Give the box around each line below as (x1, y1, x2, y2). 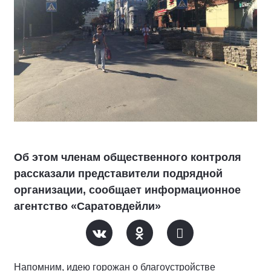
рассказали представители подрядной (14, 167, 223, 180)
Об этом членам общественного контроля (14, 151, 241, 163)
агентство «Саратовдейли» (14, 200, 161, 212)
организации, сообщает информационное (14, 183, 241, 196)
